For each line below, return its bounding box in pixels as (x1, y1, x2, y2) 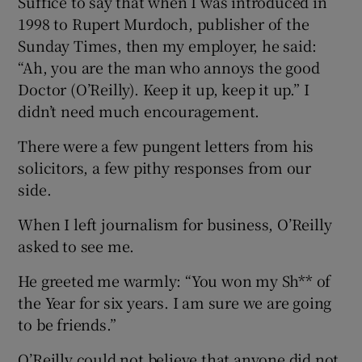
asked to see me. (18, 235, 135, 257)
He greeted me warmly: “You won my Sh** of (18, 270, 331, 292)
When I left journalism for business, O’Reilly (18, 213, 332, 235)
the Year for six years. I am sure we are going (18, 292, 332, 314)
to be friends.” (18, 314, 116, 335)
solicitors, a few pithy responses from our (18, 157, 312, 179)
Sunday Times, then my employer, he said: (18, 35, 317, 57)
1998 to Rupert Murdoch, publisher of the (18, 13, 309, 35)
